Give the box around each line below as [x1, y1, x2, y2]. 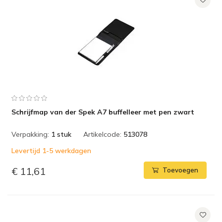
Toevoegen [163, 166, 198, 174]
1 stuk [51, 130, 71, 139]
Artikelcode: [83, 130, 121, 139]
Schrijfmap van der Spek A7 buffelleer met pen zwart [11, 108, 194, 116]
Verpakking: [11, 130, 49, 139]
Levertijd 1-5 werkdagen [11, 146, 91, 155]
